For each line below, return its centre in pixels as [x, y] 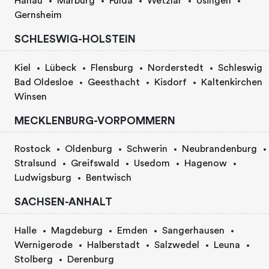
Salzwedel [177, 245]
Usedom [152, 164]
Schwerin [147, 149]
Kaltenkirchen [232, 82]
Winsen [31, 96]
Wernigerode [44, 245]
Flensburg [112, 68]
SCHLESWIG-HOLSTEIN [75, 39]
